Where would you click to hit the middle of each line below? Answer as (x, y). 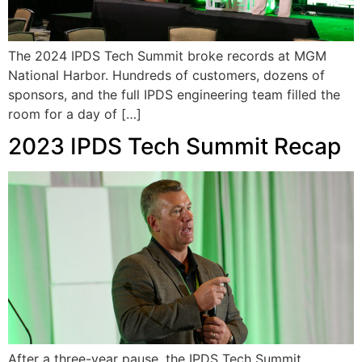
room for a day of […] (75, 114)
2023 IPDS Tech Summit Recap (175, 147)
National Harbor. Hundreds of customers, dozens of (166, 75)
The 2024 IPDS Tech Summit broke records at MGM (167, 55)
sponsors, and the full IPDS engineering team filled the (174, 94)
